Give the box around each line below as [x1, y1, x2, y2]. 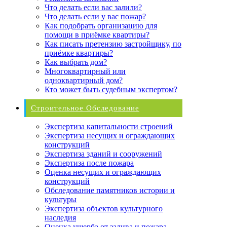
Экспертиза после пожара [45, 158, 134, 167]
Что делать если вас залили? [45, 3, 142, 12]
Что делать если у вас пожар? [45, 12, 146, 21]
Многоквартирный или [45, 66, 126, 75]
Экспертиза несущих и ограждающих [45, 131, 175, 140]
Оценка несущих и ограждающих [45, 167, 161, 176]
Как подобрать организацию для [45, 21, 157, 30]
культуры [45, 195, 77, 204]
